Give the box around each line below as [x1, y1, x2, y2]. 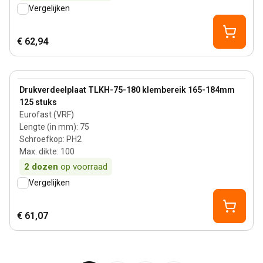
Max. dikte [19, 147, 57, 156]
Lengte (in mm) [19, 122, 76, 131]
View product [16, 79, 70, 90]
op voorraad [60, 161, 107, 172]
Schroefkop [19, 134, 63, 144]
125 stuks [19, 97, 57, 107]
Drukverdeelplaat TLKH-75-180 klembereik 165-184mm [19, 85, 235, 95]
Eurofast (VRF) [19, 110, 74, 119]
